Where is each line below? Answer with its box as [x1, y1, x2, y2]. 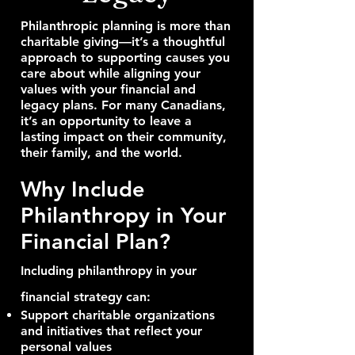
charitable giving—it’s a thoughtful [21, 34, 225, 49]
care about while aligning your [21, 66, 200, 81]
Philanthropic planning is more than [21, 18, 231, 33]
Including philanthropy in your [21, 263, 197, 278]
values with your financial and [21, 82, 196, 97]
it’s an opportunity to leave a [21, 113, 192, 128]
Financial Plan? [21, 228, 170, 254]
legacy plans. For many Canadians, [21, 97, 226, 113]
